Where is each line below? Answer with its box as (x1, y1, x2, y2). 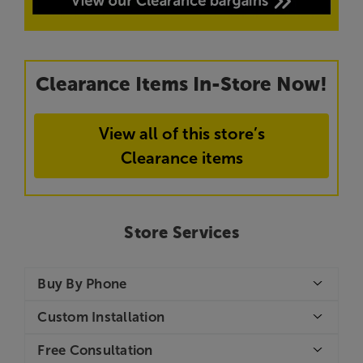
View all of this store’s (98, 123, 265, 143)
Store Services (124, 225, 239, 242)
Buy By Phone (37, 275, 127, 292)
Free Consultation (37, 341, 153, 358)
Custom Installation (37, 308, 165, 325)
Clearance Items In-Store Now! (36, 75, 327, 95)
